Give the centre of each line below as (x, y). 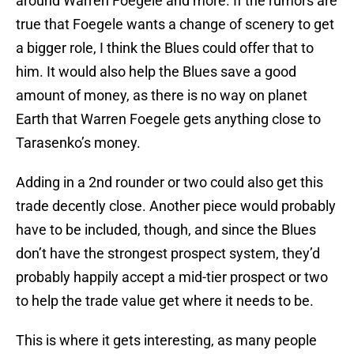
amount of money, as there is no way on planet (162, 96)
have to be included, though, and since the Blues (166, 230)
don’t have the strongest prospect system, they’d (168, 254)
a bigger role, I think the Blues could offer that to (165, 48)
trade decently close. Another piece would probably (176, 206)
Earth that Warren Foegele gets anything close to (168, 119)
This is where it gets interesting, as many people (166, 341)
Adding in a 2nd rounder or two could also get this (169, 183)
